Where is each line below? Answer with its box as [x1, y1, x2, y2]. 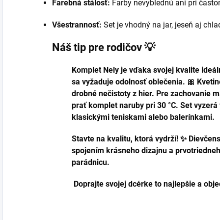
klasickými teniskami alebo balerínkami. [72, 112, 215, 122]
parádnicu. [72, 158, 110, 167]
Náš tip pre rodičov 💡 [52, 41, 155, 54]
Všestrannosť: [52, 20, 102, 29]
